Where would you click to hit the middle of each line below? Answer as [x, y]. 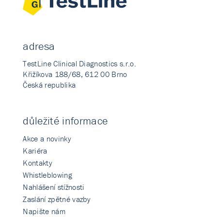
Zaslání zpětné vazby [57, 199]
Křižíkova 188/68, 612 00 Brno [75, 74]
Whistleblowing [47, 175]
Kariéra [35, 151]
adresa [39, 46]
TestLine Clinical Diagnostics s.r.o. [79, 64]
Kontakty [38, 163]
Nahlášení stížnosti [54, 187]
